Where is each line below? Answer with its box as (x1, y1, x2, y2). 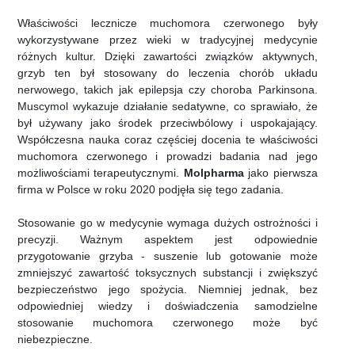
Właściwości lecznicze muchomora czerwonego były (17, 17, 318, 30)
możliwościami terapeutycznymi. (17, 166, 184, 180)
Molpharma (183, 166, 244, 180)
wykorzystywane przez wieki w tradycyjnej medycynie (17, 33, 318, 47)
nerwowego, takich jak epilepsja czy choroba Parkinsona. (17, 83, 318, 97)
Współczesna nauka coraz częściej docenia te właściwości (17, 133, 318, 147)
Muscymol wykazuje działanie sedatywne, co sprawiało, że (17, 100, 318, 113)
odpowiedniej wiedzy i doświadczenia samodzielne (17, 300, 318, 313)
